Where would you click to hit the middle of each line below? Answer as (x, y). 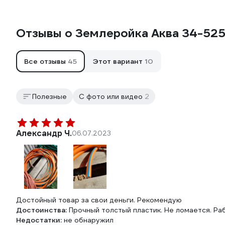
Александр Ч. (44, 134)
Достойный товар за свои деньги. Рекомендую (99, 200)
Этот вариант (119, 62)
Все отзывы (46, 62)
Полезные (49, 97)
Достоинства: (42, 210)
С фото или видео (112, 97)
